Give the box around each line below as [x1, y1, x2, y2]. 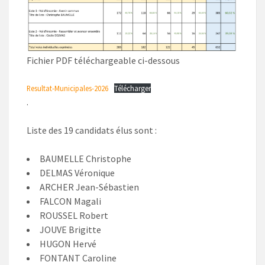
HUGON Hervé [40, 237, 96, 250]
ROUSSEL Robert [40, 209, 108, 221]
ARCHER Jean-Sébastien [40, 180, 139, 193]
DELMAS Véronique [40, 166, 115, 179]
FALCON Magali [40, 195, 101, 207]
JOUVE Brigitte [40, 223, 101, 235]
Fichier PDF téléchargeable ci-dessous [27, 54, 180, 66]
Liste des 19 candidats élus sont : [27, 124, 157, 136]
